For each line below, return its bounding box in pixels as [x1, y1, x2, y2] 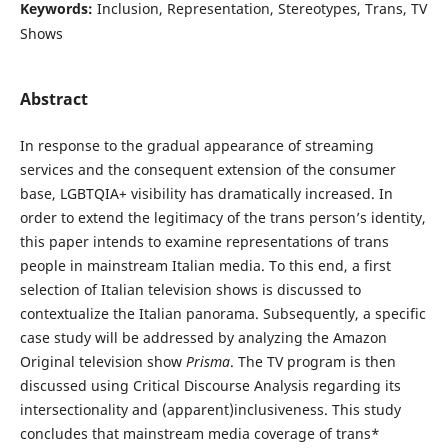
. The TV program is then [229, 352, 396, 372]
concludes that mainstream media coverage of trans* [19, 424, 380, 444]
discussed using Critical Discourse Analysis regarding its [19, 376, 401, 396]
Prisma [185, 352, 230, 372]
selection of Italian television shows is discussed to [19, 280, 361, 300]
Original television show [19, 352, 186, 372]
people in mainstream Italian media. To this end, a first [19, 256, 391, 276]
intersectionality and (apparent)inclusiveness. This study [19, 400, 401, 420]
